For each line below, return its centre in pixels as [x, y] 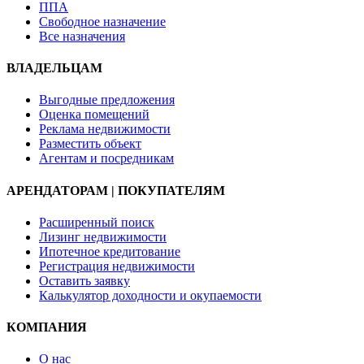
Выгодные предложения [107, 100]
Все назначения [82, 36]
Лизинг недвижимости [103, 236]
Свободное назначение [102, 21]
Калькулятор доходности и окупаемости [150, 295]
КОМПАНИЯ [47, 327]
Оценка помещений [94, 115]
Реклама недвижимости [105, 129]
